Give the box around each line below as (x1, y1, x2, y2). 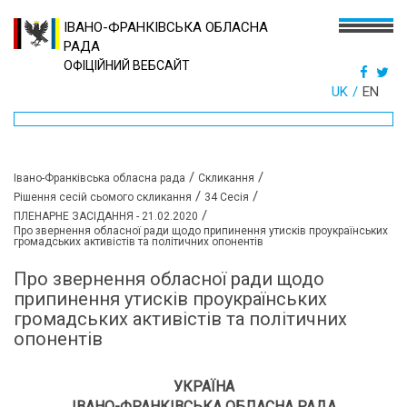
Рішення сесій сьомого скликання (14, 191, 192, 203)
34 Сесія (204, 191, 249, 203)
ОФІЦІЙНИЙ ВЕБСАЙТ (64, 58, 190, 73)
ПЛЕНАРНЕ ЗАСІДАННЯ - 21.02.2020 (14, 210, 198, 223)
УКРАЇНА (173, 378, 234, 395)
